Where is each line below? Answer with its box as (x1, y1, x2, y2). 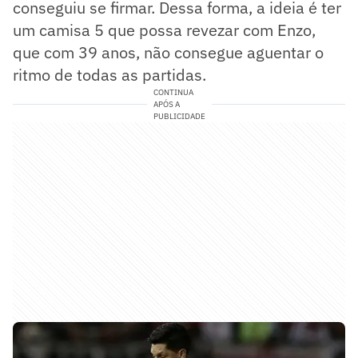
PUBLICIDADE (153, 110, 205, 121)
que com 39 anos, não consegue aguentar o (13, 41, 324, 63)
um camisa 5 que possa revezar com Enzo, (13, 18, 316, 41)
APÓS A (153, 98, 180, 109)
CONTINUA (153, 86, 193, 97)
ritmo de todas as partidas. (13, 63, 206, 86)
